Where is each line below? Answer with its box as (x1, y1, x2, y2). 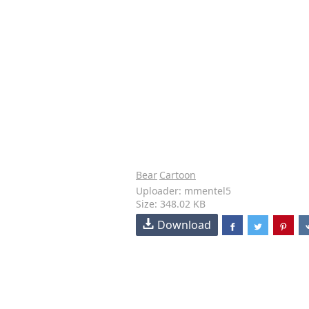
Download (157, 217, 211, 232)
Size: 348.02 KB (136, 197, 206, 210)
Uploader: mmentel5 (136, 184, 231, 197)
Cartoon (159, 168, 196, 181)
